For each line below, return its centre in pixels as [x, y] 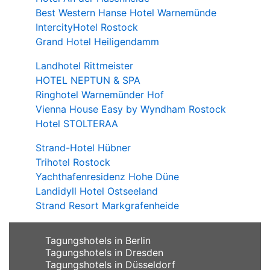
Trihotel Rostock [73, 162]
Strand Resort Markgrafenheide [107, 205]
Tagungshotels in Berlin [98, 240]
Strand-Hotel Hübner [83, 147]
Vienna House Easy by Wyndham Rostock [131, 109]
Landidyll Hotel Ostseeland [97, 191]
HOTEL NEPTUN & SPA [88, 80]
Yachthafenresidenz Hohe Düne [107, 176]
